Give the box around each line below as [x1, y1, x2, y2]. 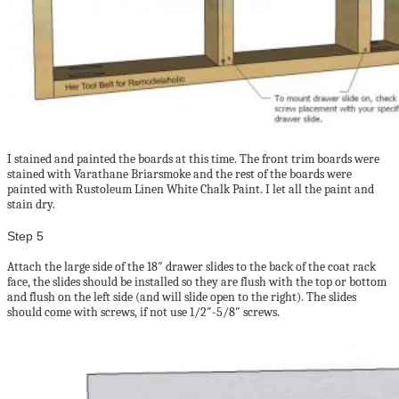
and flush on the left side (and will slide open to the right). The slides [7, 289, 356, 305]
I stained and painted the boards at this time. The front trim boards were [7, 151, 379, 167]
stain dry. [7, 196, 55, 212]
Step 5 [7, 228, 44, 243]
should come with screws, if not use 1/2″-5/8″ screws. [7, 305, 280, 321]
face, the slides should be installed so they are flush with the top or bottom [7, 274, 387, 290]
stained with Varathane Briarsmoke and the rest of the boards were [7, 166, 352, 182]
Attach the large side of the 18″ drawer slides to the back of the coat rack [7, 259, 376, 275]
